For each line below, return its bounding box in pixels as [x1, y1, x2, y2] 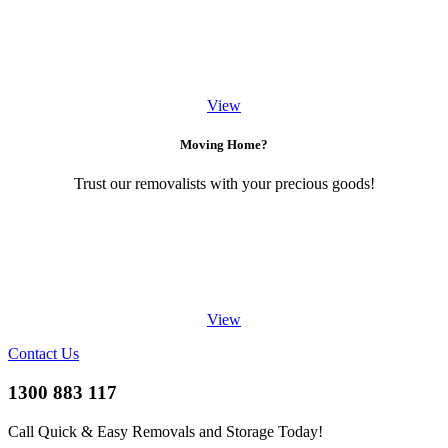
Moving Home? [180, 137, 268, 153]
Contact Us [8, 345, 79, 363]
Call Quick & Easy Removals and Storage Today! [8, 422, 323, 440]
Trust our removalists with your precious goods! [73, 175, 375, 193]
